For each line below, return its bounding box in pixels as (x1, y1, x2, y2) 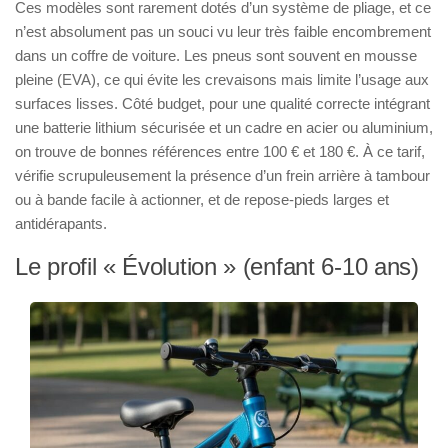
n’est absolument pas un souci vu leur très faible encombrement (15, 22, 431, 40)
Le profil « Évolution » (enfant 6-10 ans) (15, 252, 419, 280)
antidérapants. (15, 214, 107, 232)
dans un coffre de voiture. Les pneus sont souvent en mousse (15, 46, 417, 64)
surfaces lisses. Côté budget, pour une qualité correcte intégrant (15, 94, 430, 112)
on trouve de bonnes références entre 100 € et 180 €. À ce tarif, (15, 142, 425, 160)
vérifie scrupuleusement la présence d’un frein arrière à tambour (15, 166, 430, 184)
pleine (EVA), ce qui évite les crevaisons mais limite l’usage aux (15, 70, 429, 88)
